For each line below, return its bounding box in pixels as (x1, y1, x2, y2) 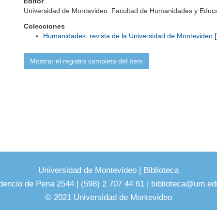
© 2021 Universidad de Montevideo (45, 193, 172, 202)
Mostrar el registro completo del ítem (30, 57, 143, 65)
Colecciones (24, 22, 65, 30)
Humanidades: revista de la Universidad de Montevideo (43, 32, 213, 40)
